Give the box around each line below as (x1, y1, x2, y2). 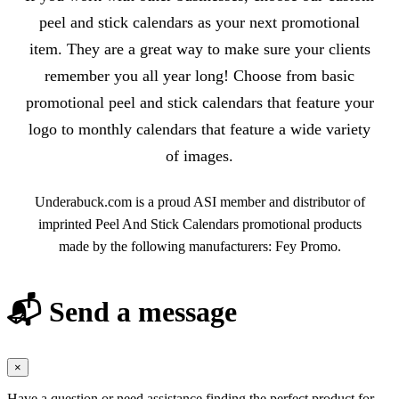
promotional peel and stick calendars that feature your (25, 94, 374, 112)
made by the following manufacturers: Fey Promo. (58, 239, 341, 255)
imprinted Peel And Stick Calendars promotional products (37, 216, 362, 232)
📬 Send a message (7, 295, 237, 328)
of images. (166, 147, 233, 166)
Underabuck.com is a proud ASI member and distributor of (34, 194, 365, 210)
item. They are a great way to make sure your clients (28, 40, 370, 59)
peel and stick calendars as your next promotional (39, 13, 360, 32)
